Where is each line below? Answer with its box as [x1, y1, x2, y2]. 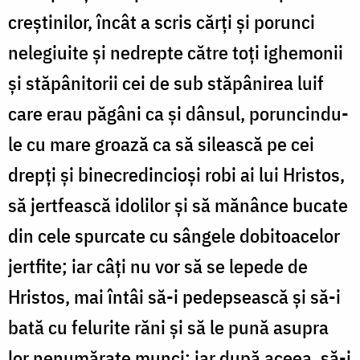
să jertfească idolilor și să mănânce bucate [8, 191, 348, 218]
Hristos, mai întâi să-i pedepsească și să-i [8, 283, 341, 309]
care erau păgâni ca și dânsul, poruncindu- [8, 100, 349, 126]
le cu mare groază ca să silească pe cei [8, 130, 314, 157]
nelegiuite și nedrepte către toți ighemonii [8, 39, 343, 65]
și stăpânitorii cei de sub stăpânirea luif [8, 69, 324, 96]
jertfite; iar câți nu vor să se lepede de [8, 252, 308, 279]
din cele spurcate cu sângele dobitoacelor [8, 222, 340, 248]
